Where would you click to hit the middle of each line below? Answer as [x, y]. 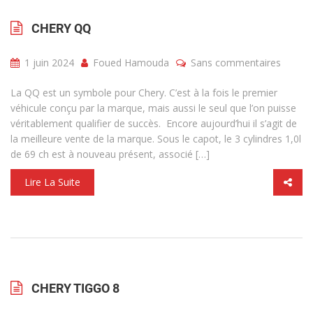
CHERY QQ [61, 28]
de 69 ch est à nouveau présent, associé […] [110, 154]
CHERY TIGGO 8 [75, 288]
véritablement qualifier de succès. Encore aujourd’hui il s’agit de [154, 123]
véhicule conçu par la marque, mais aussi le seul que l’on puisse [153, 108]
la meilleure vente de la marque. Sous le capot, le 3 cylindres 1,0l [156, 139]
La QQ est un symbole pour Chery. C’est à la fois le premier [144, 93]
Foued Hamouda [130, 63]
